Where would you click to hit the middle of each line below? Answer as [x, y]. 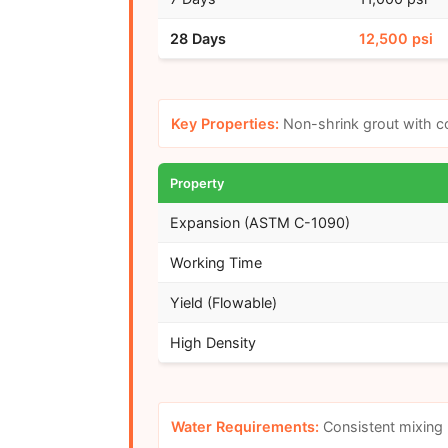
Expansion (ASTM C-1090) [259, 222]
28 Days [197, 39]
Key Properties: [224, 123]
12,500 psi [395, 39]
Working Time [215, 262]
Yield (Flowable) [223, 302]
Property [196, 182]
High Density [212, 342]
